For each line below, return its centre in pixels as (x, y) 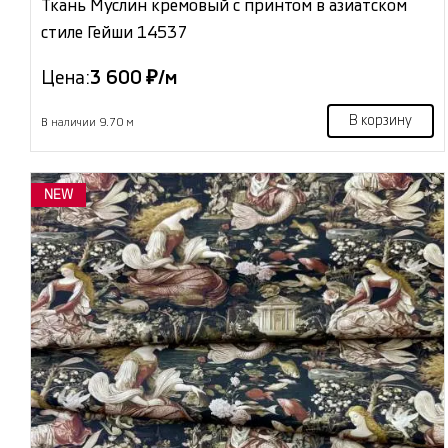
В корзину (380, 121)
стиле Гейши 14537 (114, 33)
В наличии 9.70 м (87, 123)
